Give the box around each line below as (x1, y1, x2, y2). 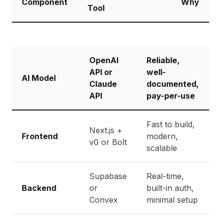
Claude (89, 79, 117, 89)
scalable (147, 143, 177, 153)
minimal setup (147, 195, 198, 205)
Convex (89, 195, 118, 205)
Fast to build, (147, 119, 195, 129)
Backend (22, 183, 56, 193)
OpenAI (89, 55, 118, 65)
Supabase (89, 171, 127, 181)
